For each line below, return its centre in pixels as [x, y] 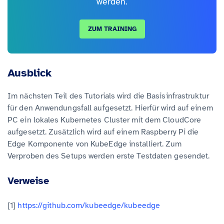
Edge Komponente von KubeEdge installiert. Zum [95, 144]
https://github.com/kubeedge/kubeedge [89, 206]
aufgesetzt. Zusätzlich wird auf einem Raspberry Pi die [103, 132]
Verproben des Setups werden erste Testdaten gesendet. [109, 156]
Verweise [28, 181]
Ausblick [29, 73]
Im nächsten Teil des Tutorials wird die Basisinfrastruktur [108, 96]
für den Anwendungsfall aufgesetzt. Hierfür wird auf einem [110, 108]
